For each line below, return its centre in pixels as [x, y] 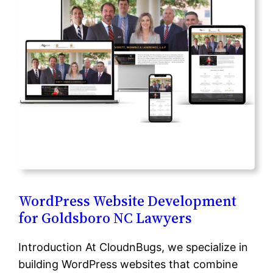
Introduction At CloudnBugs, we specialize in [133, 247]
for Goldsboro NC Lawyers [105, 218]
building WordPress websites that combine [128, 264]
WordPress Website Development [128, 200]
